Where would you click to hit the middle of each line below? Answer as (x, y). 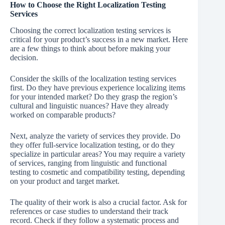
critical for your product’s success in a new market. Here (99, 39)
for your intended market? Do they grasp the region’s (94, 96)
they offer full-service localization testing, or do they (92, 145)
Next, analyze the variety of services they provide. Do (95, 136)
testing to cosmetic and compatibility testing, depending (97, 172)
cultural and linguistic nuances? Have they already (89, 105)
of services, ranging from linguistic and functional (88, 163)
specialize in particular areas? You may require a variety (98, 154)
